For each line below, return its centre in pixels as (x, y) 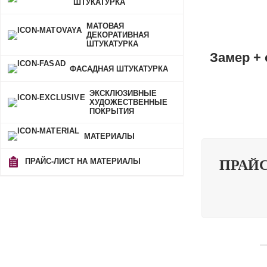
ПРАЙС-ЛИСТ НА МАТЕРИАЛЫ (82, 162)
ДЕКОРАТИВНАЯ (117, 35)
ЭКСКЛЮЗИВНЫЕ (123, 93)
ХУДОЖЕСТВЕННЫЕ (128, 102)
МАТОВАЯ (105, 26)
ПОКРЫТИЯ (111, 111)
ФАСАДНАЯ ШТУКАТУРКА (119, 69)
